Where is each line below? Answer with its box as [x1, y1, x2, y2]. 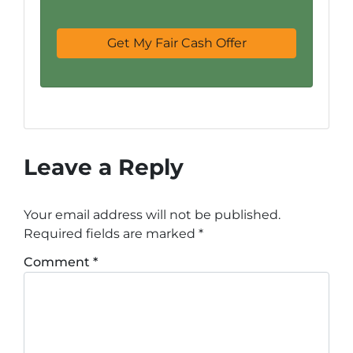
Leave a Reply [24, 153, 184, 180]
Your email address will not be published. [24, 206, 281, 222]
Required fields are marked [24, 225, 199, 241]
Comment [24, 254, 93, 269]
